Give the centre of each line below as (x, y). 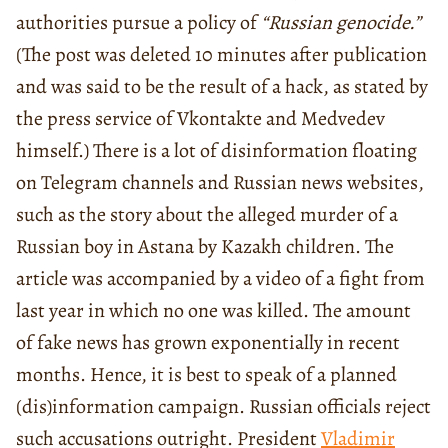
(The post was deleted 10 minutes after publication (221, 54)
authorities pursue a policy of (138, 22)
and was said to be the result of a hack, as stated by (222, 86)
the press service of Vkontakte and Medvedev (200, 118)
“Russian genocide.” (341, 22)
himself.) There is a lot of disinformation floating (216, 150)
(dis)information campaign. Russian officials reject (223, 406)
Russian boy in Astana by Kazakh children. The (205, 246)
